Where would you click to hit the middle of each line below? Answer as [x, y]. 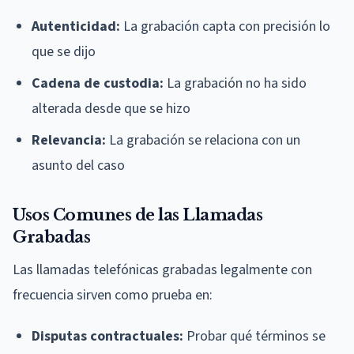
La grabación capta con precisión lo [225, 27]
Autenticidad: [76, 27]
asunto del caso [78, 166]
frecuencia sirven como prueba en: [113, 296]
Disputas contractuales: [107, 337]
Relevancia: [69, 141]
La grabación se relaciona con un [203, 141]
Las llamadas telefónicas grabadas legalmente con [162, 270]
